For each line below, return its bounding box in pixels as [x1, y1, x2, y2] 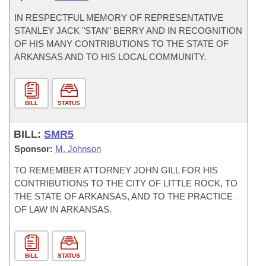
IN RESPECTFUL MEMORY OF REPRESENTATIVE [14, 12, 223, 23]
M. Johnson [55, 144, 101, 154]
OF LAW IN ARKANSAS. [14, 204, 112, 214]
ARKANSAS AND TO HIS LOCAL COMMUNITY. [14, 52, 206, 62]
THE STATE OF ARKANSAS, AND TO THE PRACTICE [14, 191, 233, 201]
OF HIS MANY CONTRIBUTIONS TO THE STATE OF [14, 39, 229, 49]
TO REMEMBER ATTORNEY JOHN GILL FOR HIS [14, 165, 218, 175]
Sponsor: [14, 144, 53, 154]
